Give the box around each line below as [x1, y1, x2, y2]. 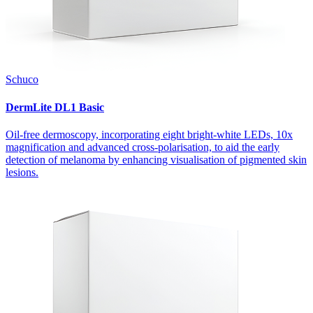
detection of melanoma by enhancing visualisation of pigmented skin [6, 153, 307, 166]
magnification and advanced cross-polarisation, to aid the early [6, 140, 279, 153]
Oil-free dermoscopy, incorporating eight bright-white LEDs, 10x [6, 128, 293, 140]
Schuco [6, 73, 38, 86]
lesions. [6, 166, 38, 178]
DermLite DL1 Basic [6, 101, 104, 113]
